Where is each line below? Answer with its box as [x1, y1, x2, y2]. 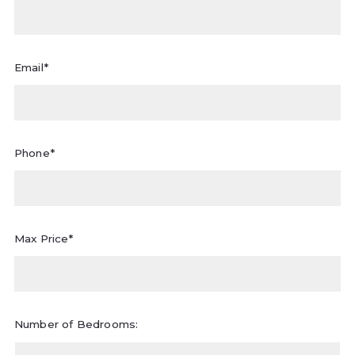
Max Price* [13, 231, 74, 245]
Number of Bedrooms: [13, 317, 139, 330]
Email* [13, 60, 48, 74]
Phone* [13, 146, 55, 159]
